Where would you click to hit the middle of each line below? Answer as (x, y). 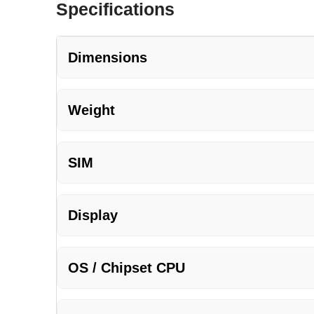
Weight (91, 110)
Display (93, 215)
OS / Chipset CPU (127, 267)
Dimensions (108, 57)
